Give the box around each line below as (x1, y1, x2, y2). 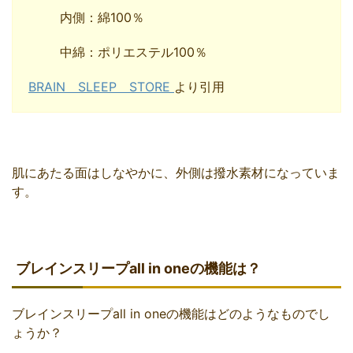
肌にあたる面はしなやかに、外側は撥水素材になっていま (12, 165, 340, 181)
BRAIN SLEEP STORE (28, 79, 174, 95)
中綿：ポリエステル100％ (60, 44, 207, 61)
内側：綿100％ (60, 9, 144, 26)
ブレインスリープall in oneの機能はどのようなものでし (12, 306, 330, 322)
